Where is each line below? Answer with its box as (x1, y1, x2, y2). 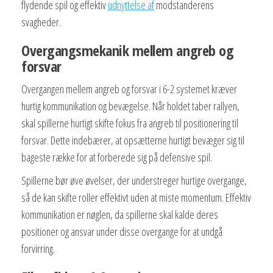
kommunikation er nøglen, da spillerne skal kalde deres (21, 207, 218, 222)
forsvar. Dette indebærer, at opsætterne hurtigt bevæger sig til (21, 133, 244, 148)
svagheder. (21, 15, 61, 30)
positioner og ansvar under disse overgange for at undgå (21, 224, 222, 239)
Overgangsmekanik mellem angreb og (21, 40, 234, 61)
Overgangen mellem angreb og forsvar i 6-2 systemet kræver (21, 82, 237, 97)
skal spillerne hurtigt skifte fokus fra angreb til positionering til (21, 116, 238, 131)
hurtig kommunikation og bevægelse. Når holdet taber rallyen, (21, 99, 239, 114)
